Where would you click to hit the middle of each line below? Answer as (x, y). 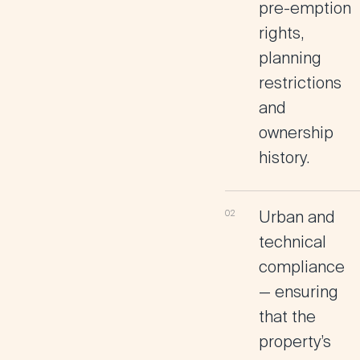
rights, (281, 33)
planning (290, 58)
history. (284, 157)
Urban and (297, 217)
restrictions (300, 83)
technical (292, 242)
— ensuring (299, 292)
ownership (296, 133)
